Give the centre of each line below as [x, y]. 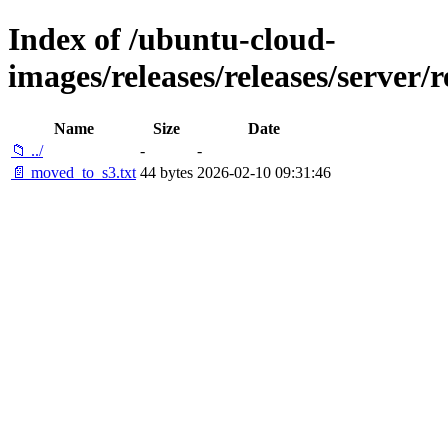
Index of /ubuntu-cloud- [172, 39]
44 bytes [166, 172]
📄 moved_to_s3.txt [73, 172]
